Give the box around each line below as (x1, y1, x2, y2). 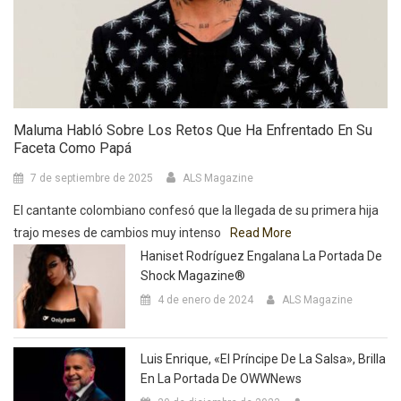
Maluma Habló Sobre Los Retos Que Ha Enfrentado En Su (13, 121, 372, 139)
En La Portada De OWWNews (141, 371, 303, 386)
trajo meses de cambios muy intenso (13, 225, 221, 240)
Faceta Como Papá (13, 139, 132, 157)
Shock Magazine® (141, 268, 246, 283)
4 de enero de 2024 (158, 293, 254, 306)
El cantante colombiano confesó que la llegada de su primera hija (13, 202, 379, 218)
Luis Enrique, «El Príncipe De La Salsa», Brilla (141, 351, 387, 366)
